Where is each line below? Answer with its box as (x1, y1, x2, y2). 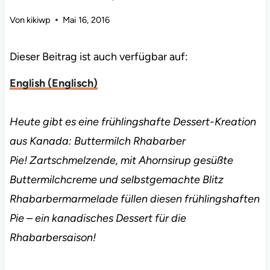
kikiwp (27, 14, 51, 25)
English (9, 76, 45, 90)
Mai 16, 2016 (63, 14, 110, 25)
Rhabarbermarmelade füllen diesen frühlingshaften (9, 192, 260, 206)
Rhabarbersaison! (9, 230, 96, 244)
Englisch (51, 76, 93, 90)
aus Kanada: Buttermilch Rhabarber (9, 134, 186, 148)
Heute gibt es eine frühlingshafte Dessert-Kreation (9, 115, 256, 128)
